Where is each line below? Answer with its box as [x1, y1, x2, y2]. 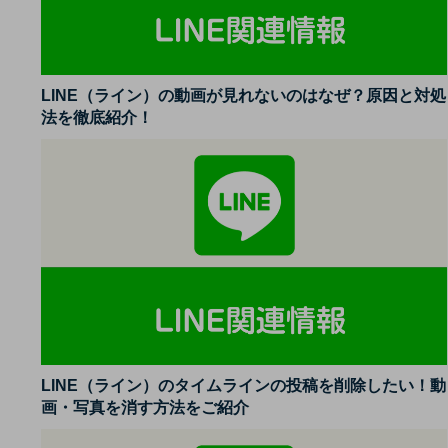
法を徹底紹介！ [41, 108, 153, 126]
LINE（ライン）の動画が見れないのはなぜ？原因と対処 [41, 86, 446, 104]
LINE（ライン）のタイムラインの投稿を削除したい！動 [41, 377, 446, 395]
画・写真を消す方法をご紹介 [41, 399, 249, 417]
